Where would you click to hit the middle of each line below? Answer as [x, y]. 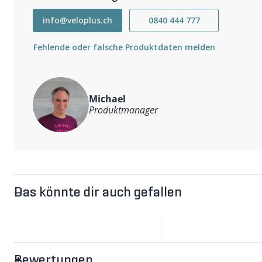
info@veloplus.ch [77, 20]
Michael [107, 99]
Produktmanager [123, 110]
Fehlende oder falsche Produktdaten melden [124, 47]
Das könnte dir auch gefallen [98, 193]
